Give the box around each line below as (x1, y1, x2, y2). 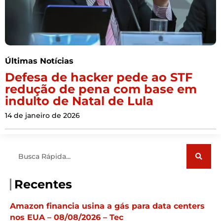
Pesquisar (9, 144, 45, 153)
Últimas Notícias (5, 56, 74, 66)
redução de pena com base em (5, 82, 197, 97)
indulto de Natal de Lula (5, 94, 153, 109)
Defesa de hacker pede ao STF (5, 70, 192, 85)
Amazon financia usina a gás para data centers (10, 201, 205, 211)
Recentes (14, 177, 72, 192)
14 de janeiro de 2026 (5, 111, 80, 120)
